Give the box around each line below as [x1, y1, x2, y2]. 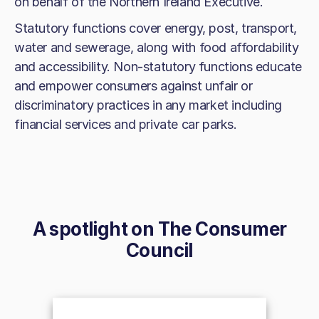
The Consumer [157, 217, 287, 240]
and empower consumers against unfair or [14, 78, 253, 93]
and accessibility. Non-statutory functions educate [14, 58, 303, 74]
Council [126, 239, 193, 261]
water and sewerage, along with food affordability [14, 39, 299, 55]
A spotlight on [32, 217, 158, 240]
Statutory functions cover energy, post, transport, [14, 20, 298, 36]
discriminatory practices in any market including [14, 97, 282, 113]
